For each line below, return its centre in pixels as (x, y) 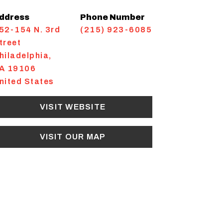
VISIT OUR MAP (73, 137)
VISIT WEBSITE (73, 107)
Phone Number (112, 17)
